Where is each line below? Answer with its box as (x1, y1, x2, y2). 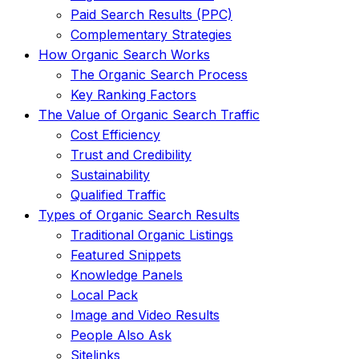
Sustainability (71, 166, 150, 183)
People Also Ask (71, 326, 171, 343)
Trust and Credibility (71, 146, 192, 163)
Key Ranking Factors (71, 86, 196, 103)
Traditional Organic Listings (71, 226, 233, 243)
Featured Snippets (71, 246, 181, 263)
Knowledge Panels (71, 266, 183, 283)
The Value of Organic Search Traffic (38, 106, 260, 123)
